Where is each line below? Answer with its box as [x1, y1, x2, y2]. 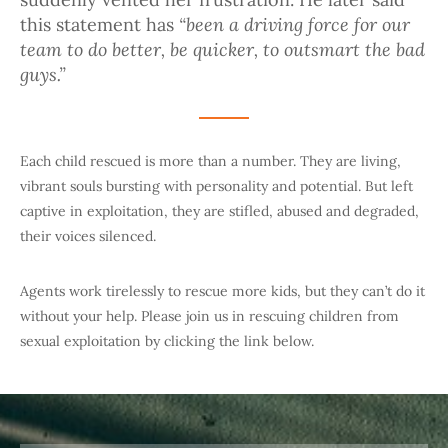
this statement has [20, 13, 179, 37]
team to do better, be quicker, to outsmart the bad [20, 37, 425, 62]
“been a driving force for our [179, 12, 410, 37]
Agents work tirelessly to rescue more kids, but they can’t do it [20, 282, 425, 301]
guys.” [20, 62, 66, 87]
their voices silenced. [20, 227, 160, 246]
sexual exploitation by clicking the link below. [20, 332, 314, 351]
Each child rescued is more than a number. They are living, [20, 152, 401, 171]
